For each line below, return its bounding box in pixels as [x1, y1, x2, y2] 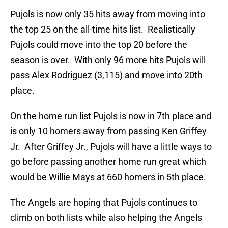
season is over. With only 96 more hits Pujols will [10, 54, 206, 66]
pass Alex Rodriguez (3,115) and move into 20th [10, 70, 203, 81]
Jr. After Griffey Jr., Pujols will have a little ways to [10, 141, 212, 152]
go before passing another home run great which [10, 156, 206, 167]
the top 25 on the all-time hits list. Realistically [10, 24, 195, 35]
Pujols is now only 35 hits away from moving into [10, 9, 205, 20]
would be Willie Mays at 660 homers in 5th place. [10, 172, 206, 183]
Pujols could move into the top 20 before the [10, 39, 187, 50]
